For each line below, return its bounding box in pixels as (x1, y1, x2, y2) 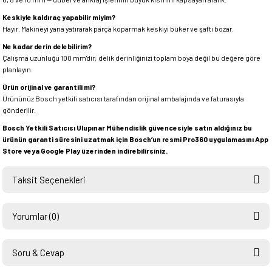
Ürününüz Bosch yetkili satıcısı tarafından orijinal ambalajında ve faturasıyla (2, 94, 244, 103)
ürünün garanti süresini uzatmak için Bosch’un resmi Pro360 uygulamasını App (2, 135, 268, 143)
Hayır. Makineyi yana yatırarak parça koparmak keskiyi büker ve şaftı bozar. (2, 24, 234, 33)
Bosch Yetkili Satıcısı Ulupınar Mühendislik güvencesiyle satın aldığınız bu (2, 123, 252, 132)
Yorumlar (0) (12, 211, 59, 222)
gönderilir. (2, 106, 36, 114)
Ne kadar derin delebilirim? (2, 42, 92, 50)
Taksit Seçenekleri (12, 174, 86, 185)
